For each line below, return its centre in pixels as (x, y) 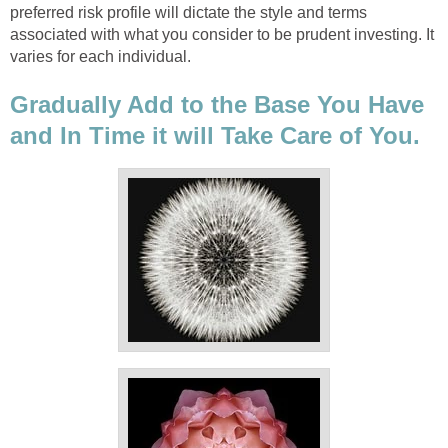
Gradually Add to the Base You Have (217, 104)
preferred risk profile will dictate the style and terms (188, 13)
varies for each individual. (100, 57)
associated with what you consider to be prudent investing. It (222, 35)
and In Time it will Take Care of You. (215, 135)
